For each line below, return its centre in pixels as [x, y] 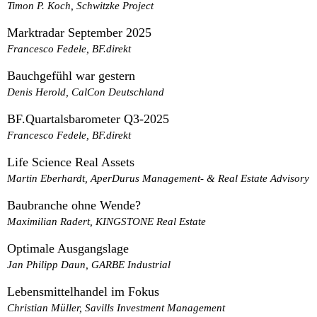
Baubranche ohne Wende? [74, 206]
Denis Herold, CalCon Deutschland [86, 92]
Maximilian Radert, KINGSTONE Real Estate [106, 221]
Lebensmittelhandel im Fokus [83, 292]
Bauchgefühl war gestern [71, 76]
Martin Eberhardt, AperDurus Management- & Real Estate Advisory [158, 178]
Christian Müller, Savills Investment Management [116, 308]
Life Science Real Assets [71, 162]
